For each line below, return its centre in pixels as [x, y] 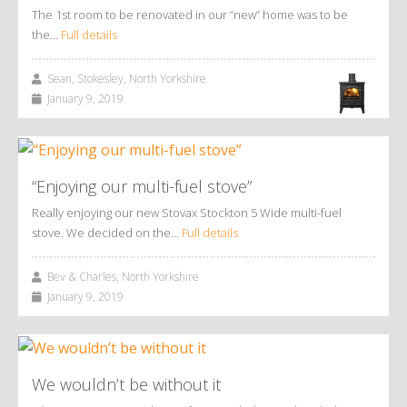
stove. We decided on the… [107, 232]
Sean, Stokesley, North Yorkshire [124, 78]
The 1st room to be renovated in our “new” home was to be [190, 14]
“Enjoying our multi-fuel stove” [142, 186]
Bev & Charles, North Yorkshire [120, 276]
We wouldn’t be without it [126, 384]
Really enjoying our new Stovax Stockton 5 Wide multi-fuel [187, 212]
